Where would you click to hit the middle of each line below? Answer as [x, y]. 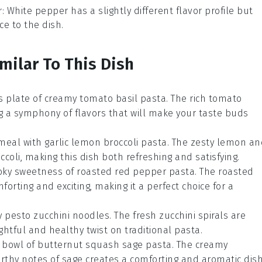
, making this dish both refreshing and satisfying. [130, 157]
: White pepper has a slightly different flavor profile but [127, 11]
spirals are [220, 216]
